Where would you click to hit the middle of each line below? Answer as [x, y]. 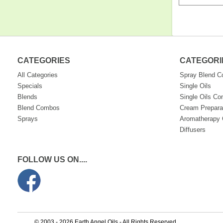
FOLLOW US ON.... [53, 160]
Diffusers [193, 130]
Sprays [28, 119]
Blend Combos [39, 108]
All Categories [38, 75]
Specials [30, 86]
